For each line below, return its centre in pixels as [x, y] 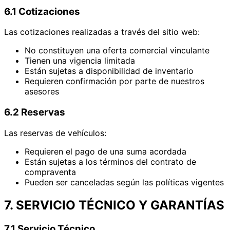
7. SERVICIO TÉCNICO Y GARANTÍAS [114, 205]
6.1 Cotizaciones [42, 11]
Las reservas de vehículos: [55, 133]
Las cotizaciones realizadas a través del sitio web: [102, 32]
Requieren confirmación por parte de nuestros [114, 81]
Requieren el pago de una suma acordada [106, 151]
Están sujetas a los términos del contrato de [110, 161]
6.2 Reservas [35, 112]
